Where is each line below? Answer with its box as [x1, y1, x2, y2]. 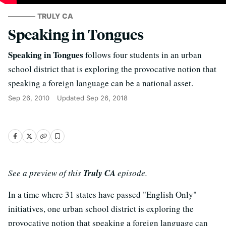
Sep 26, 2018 [86, 94, 128, 102]
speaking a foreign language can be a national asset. [8, 77, 193, 89]
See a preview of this [8, 167, 83, 179]
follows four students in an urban [83, 49, 202, 61]
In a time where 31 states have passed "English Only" [8, 189, 197, 200]
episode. [116, 167, 147, 179]
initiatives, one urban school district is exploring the [8, 203, 194, 214]
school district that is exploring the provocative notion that [8, 63, 216, 75]
